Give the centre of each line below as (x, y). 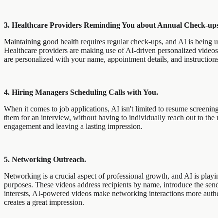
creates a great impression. (45, 202)
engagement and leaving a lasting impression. (73, 126)
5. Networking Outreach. (45, 159)
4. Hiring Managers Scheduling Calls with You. (81, 92)
